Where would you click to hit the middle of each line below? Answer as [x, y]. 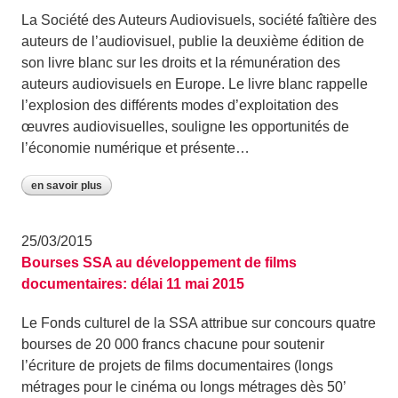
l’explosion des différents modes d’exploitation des [180, 106]
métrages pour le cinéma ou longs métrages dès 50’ [183, 386]
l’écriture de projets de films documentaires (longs [177, 365]
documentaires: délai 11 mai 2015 [133, 283]
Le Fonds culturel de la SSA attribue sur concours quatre [199, 322]
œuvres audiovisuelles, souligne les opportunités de [185, 127]
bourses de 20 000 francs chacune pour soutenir [173, 344]
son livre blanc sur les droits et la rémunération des [181, 63]
